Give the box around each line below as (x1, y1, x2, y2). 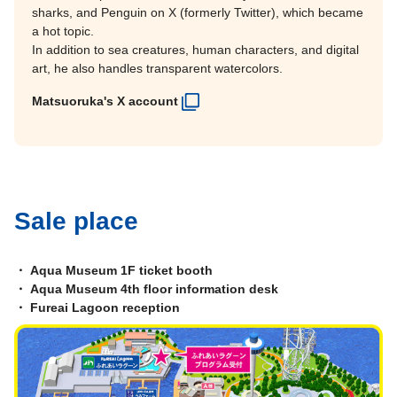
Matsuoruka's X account (32, 94, 178, 109)
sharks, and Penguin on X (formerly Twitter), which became (32, 5, 363, 20)
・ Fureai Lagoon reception (14, 300, 180, 315)
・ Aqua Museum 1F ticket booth (14, 263, 213, 278)
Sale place (14, 207, 138, 236)
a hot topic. (32, 24, 94, 39)
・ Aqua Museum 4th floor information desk (14, 282, 278, 297)
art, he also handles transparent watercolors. (32, 61, 283, 76)
